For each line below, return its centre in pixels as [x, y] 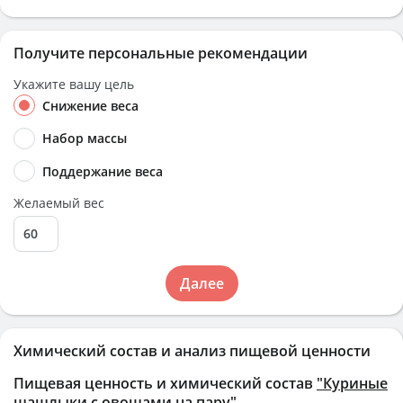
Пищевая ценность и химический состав [165, 383]
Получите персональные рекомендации [161, 53]
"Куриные [352, 383]
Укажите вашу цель [74, 84]
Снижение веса [90, 106]
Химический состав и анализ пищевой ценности [192, 350]
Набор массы [85, 139]
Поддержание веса [103, 171]
